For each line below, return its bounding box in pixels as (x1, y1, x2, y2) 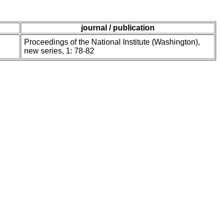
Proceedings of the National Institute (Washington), (24, 38, 200, 47)
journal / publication (81, 24, 155, 32)
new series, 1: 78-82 (24, 47, 94, 55)
